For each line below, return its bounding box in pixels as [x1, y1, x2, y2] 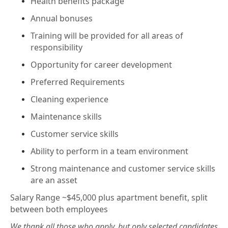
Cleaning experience [31, 94, 108, 105]
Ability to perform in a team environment [31, 146, 188, 157]
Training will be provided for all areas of [31, 30, 183, 41]
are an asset [31, 175, 77, 186]
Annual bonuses [31, 13, 93, 24]
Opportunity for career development [31, 59, 172, 70]
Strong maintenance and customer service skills [31, 163, 215, 174]
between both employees [10, 204, 108, 215]
